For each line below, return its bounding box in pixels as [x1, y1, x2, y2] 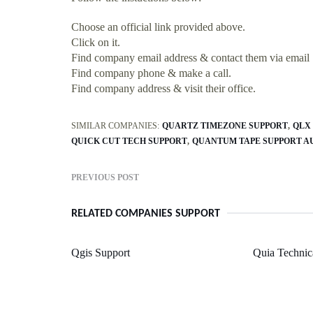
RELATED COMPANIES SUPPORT [71, 208, 220, 219]
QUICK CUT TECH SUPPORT [71, 136, 187, 146]
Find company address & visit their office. [71, 82, 256, 94]
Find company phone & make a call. [71, 66, 231, 79]
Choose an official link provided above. [71, 20, 245, 33]
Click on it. [71, 36, 120, 48]
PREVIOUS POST [71, 172, 139, 182]
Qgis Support [71, 246, 130, 259]
